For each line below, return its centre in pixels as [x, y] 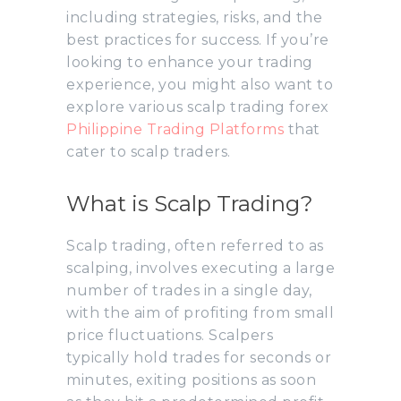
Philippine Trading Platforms [175, 129]
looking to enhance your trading [190, 62]
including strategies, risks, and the [194, 17]
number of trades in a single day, [189, 290]
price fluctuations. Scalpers [170, 335]
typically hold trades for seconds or [199, 357]
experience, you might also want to [200, 84]
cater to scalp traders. [149, 151]
